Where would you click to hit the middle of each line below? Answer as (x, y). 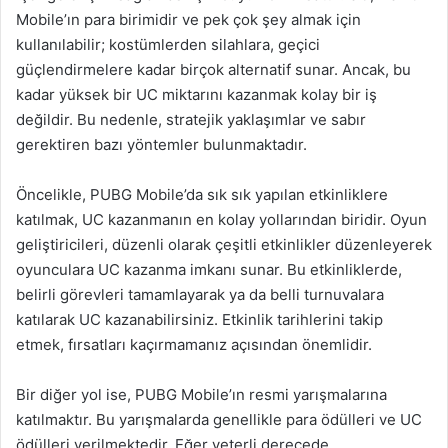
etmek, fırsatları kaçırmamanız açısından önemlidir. (194, 344)
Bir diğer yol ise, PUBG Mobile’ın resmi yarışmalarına (201, 394)
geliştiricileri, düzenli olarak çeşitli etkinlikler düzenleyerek (224, 244)
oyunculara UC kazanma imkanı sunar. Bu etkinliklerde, (209, 269)
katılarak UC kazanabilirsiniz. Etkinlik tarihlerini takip (199, 319)
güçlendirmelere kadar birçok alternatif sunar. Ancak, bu (213, 69)
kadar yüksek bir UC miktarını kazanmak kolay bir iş (196, 94)
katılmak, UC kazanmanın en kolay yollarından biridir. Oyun (221, 219)
